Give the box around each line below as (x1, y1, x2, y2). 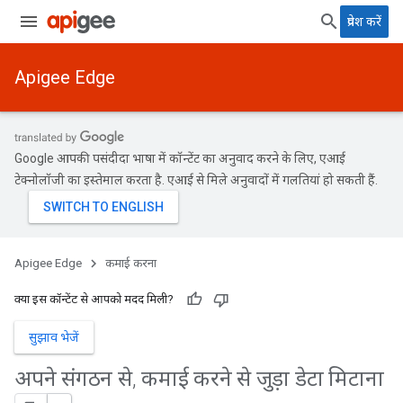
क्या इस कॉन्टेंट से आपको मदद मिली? (14, 292, 174, 306)
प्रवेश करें (347, 14, 381, 29)
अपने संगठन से (14, 366, 132, 391)
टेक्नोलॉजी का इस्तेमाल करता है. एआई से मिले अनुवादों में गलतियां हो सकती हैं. (14, 173, 378, 187)
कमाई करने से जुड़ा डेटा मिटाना (136, 366, 384, 391)
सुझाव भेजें (29, 330, 79, 345)
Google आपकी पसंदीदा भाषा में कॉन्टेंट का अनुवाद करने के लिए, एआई (14, 151, 345, 166)
